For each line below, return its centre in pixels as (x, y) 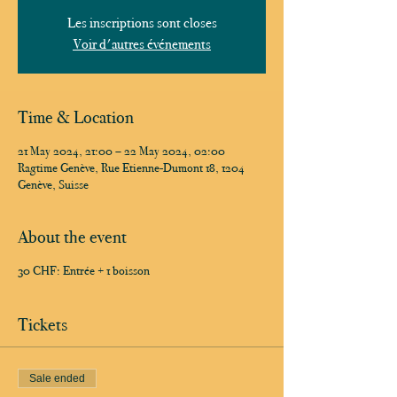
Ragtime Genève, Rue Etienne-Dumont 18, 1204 (131, 168)
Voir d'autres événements (142, 44)
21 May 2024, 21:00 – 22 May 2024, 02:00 (121, 151)
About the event (72, 237)
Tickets (43, 324)
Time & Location (76, 117)
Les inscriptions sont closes (142, 23)
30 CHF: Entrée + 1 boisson (84, 271)
